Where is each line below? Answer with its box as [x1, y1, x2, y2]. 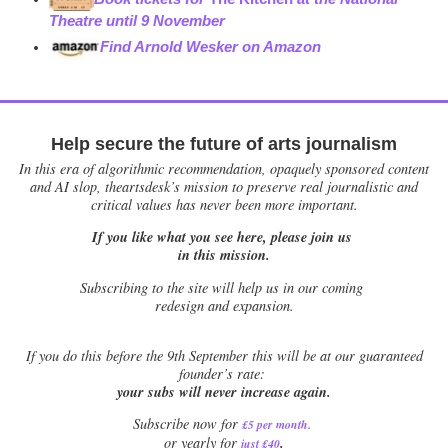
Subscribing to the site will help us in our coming [80, 277, 368, 297]
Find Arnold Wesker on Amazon [99, 37, 321, 55]
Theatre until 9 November [48, 11, 225, 29]
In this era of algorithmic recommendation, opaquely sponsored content [19, 158, 429, 178]
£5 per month [241, 416, 308, 434]
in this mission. [178, 244, 270, 266]
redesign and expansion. [154, 295, 294, 315]
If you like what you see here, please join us [91, 226, 357, 248]
